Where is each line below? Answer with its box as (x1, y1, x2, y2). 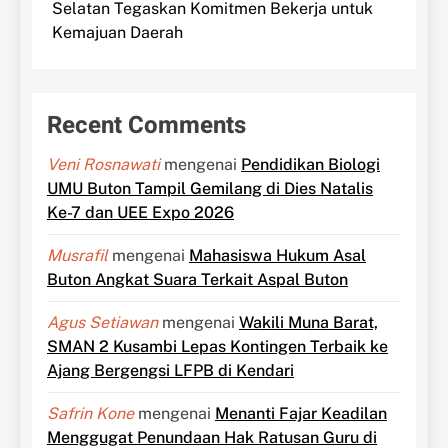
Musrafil (47, 246, 108, 266)
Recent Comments (47, 108, 246, 144)
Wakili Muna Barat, (239, 313, 378, 333)
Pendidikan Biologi (241, 155, 380, 175)
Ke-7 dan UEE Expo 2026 (47, 203, 234, 223)
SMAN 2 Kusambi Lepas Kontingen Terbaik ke (47, 337, 388, 357)
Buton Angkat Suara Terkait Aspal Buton (47, 270, 348, 290)
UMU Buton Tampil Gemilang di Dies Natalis (47, 179, 373, 199)
